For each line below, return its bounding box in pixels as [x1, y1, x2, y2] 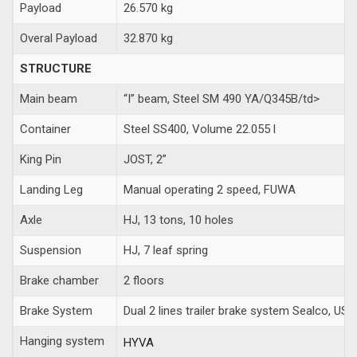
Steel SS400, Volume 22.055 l [124, 121, 276, 136]
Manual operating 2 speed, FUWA [124, 182, 296, 197]
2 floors [124, 273, 164, 288]
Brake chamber [20, 273, 99, 288]
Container [20, 121, 71, 136]
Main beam [20, 91, 77, 106]
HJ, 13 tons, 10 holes [124, 212, 233, 227]
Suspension [20, 242, 81, 257]
